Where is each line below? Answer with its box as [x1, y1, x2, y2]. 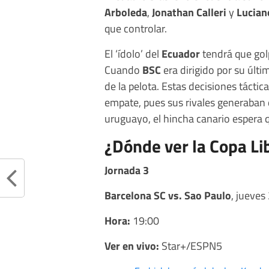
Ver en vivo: [104, 237, 159, 255]
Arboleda [104, 4, 147, 21]
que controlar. [104, 20, 167, 37]
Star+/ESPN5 [159, 237, 222, 255]
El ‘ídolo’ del [104, 45, 162, 62]
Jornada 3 [104, 162, 149, 179]
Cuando [104, 61, 142, 79]
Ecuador [162, 45, 200, 62]
